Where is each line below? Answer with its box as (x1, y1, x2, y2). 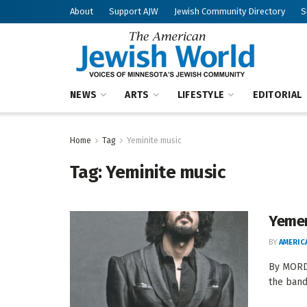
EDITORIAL (252, 89, 302, 101)
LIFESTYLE (177, 89, 225, 101)
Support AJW (109, 6, 158, 16)
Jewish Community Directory (174, 6, 285, 16)
